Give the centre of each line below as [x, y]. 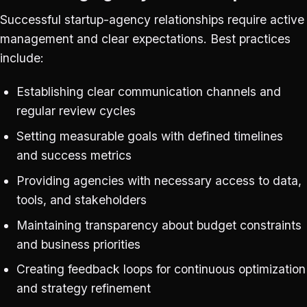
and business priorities [78, 244]
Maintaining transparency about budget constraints [159, 225]
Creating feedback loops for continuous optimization [161, 269]
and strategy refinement [83, 288]
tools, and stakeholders [81, 199]
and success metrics [74, 156]
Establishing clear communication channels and [148, 92]
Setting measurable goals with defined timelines [149, 136]
